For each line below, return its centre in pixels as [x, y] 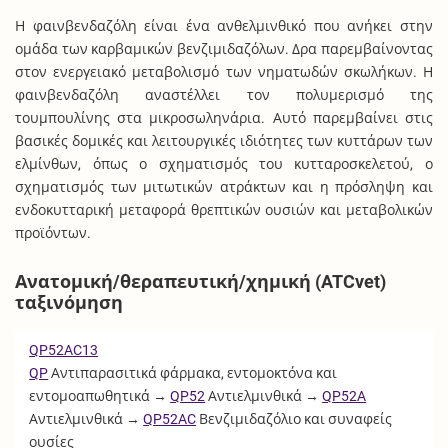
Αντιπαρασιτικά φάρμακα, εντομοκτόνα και [193, 372]
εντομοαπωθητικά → [100, 395]
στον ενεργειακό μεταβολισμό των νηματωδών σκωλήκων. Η [224, 72]
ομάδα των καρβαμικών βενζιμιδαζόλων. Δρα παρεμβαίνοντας [224, 49]
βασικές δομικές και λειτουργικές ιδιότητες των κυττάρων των [224, 141]
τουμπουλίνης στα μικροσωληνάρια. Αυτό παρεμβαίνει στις [224, 118]
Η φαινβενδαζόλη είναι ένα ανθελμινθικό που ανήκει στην [224, 26]
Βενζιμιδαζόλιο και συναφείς [294, 418]
